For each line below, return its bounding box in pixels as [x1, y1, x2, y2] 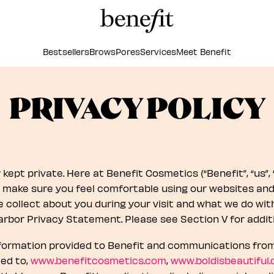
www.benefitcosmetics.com [30, 254, 166, 266]
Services [140, 46, 176, 57]
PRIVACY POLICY [9, 93, 265, 126]
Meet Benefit [176, 46, 231, 57]
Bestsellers [43, 46, 89, 57]
